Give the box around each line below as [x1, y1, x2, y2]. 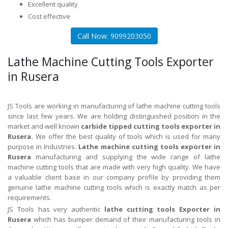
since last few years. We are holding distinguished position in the [8, 111, 220, 121]
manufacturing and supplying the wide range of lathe [31, 152, 220, 161]
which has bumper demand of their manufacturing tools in [31, 214, 220, 224]
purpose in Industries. [8, 141, 79, 151]
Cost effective [28, 11, 70, 21]
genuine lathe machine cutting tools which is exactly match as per [8, 182, 220, 192]
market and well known [8, 121, 81, 131]
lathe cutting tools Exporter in [104, 204, 221, 214]
